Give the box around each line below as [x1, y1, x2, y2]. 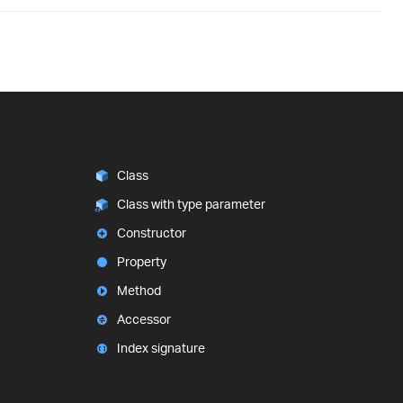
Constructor [116, 225, 186, 241]
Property [116, 254, 166, 270]
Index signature [116, 340, 205, 356]
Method [116, 282, 161, 299]
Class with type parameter [116, 196, 265, 212]
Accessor [116, 311, 171, 327]
